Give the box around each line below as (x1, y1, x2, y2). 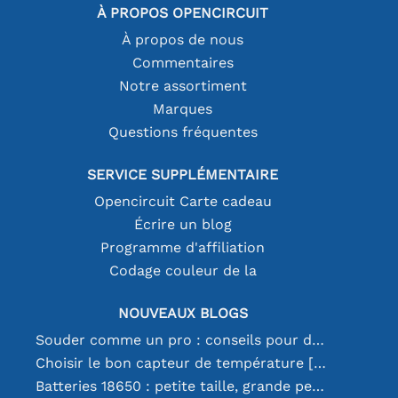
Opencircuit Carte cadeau (93, 192, 272, 210)
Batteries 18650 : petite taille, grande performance (312, 377, 324, 394)
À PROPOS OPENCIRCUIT (97, 4, 269, 21)
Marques (153, 99, 213, 117)
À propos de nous (122, 30, 244, 48)
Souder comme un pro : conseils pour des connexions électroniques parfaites (312, 330, 324, 348)
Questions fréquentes (107, 123, 258, 140)
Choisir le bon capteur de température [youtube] (314, 354, 326, 371)
